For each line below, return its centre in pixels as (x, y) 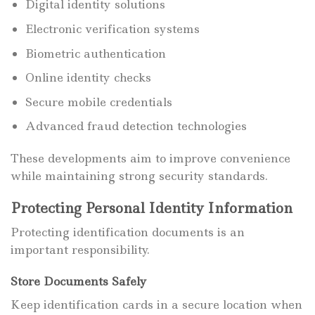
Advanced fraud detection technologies (136, 126)
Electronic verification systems (112, 29)
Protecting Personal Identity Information (152, 208)
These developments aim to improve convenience (150, 159)
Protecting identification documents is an (128, 232)
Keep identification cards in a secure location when (156, 305)
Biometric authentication (95, 53)
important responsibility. (80, 249)
